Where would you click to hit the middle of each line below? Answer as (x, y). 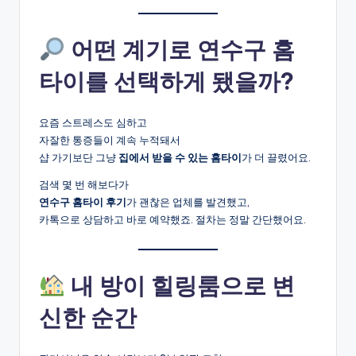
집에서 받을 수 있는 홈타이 (180, 158)
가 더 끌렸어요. (276, 158)
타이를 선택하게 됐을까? (166, 82)
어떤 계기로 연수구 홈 (180, 50)
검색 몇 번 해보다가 (84, 185)
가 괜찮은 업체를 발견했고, (188, 202)
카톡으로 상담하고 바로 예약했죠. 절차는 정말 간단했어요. (172, 220)
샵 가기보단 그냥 (79, 158)
